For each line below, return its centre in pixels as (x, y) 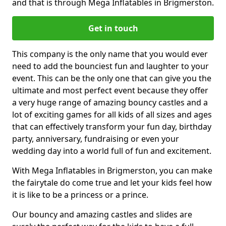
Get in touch (113, 28)
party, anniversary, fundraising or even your (96, 138)
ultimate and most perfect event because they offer (110, 90)
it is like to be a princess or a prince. (80, 194)
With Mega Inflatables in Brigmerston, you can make (112, 170)
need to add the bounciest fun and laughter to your (110, 66)
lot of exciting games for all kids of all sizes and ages (112, 114)
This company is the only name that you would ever (110, 54)
